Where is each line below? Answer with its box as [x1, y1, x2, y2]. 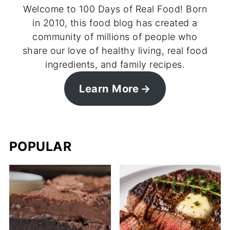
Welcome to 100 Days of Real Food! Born [23, 4, 207, 15]
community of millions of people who [32, 31, 198, 43]
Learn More [79, 82, 139, 95]
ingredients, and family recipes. [45, 59, 185, 70]
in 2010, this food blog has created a [32, 17, 198, 29]
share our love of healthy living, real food [22, 45, 208, 56]
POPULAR [9, 139, 72, 155]
